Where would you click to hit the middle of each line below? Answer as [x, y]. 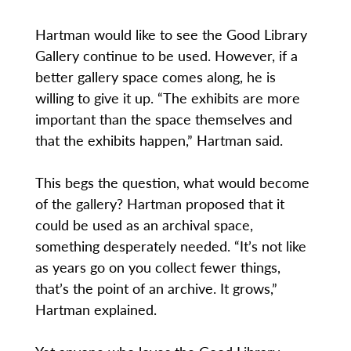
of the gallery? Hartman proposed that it [159, 204]
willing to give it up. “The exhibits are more [167, 98]
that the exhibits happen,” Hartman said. [159, 140]
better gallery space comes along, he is [155, 77]
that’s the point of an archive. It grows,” [156, 288]
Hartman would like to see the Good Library [171, 34]
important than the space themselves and [163, 119]
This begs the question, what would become [172, 183]
